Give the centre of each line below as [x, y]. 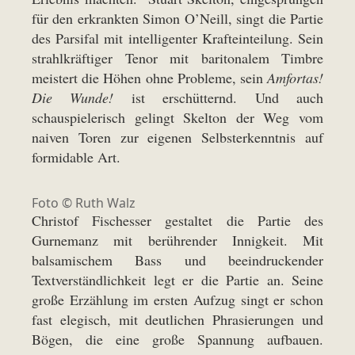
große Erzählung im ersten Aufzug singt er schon [177, 300]
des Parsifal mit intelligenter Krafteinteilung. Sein [177, 38]
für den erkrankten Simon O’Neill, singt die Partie [177, 18]
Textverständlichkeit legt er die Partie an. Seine [177, 280]
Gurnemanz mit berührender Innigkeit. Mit [177, 240]
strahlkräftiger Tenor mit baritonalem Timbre [177, 58]
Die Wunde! [73, 97]
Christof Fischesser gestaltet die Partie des [177, 220]
